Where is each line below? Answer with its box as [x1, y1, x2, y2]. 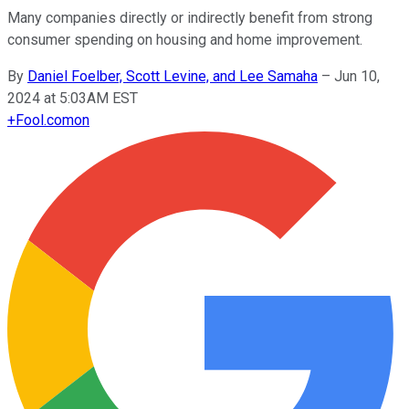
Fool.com [16, 110, 74, 129]
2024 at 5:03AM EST [7, 89, 138, 107]
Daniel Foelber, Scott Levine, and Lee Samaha [27, 67, 318, 85]
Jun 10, [334, 67, 380, 85]
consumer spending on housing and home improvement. [7, 30, 362, 48]
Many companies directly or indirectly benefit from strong [7, 8, 372, 26]
